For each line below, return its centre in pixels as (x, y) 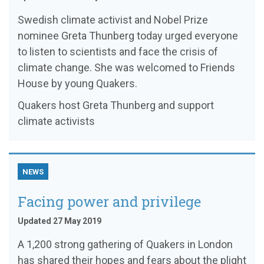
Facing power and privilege (109, 202)
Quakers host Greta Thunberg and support (116, 105)
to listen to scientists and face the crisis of (118, 52)
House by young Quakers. (77, 84)
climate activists (56, 121)
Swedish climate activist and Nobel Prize (113, 20)
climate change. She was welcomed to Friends (126, 68)
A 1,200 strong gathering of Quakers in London (125, 245)
